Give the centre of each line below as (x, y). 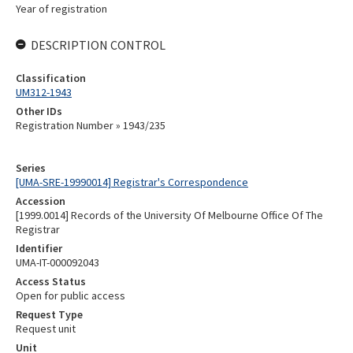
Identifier (39, 248)
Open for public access (71, 295)
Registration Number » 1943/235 (91, 125)
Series (31, 168)
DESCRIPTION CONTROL (98, 45)
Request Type (49, 314)
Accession (41, 201)
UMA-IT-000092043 (58, 262)
